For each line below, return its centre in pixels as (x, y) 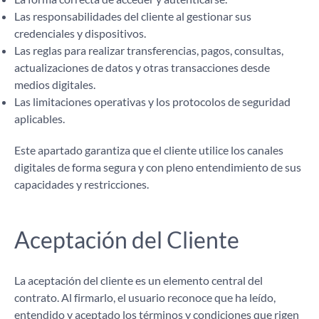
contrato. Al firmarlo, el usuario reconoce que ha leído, (145, 297)
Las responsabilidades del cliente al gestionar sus (133, 16)
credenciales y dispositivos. (80, 33)
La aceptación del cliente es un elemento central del (138, 280)
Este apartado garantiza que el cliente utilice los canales (149, 150)
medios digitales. (55, 84)
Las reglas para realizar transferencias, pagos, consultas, (149, 50)
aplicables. (40, 119)
